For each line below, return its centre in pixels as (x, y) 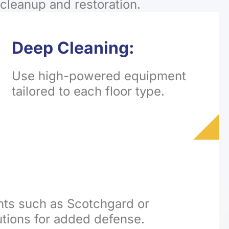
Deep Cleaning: (73, 48)
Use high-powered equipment (99, 76)
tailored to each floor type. (88, 91)
